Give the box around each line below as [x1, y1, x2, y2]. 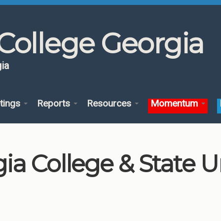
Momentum [150, 98, 201, 109]
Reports [37, 98, 73, 109]
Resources [86, 98, 134, 109]
